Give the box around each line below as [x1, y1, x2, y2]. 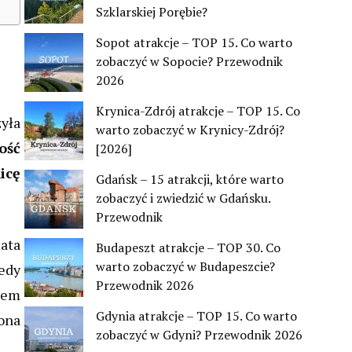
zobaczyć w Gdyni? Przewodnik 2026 [96, 326, 302, 344]
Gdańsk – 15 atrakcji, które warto [96, 170, 284, 189]
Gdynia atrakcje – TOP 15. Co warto [96, 307, 297, 325]
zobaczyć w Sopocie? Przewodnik [96, 53, 283, 71]
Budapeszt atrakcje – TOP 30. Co [96, 239, 280, 257]
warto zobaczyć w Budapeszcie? [96, 258, 275, 276]
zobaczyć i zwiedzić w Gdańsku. [96, 189, 270, 207]
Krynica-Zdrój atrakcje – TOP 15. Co [96, 102, 300, 120]
